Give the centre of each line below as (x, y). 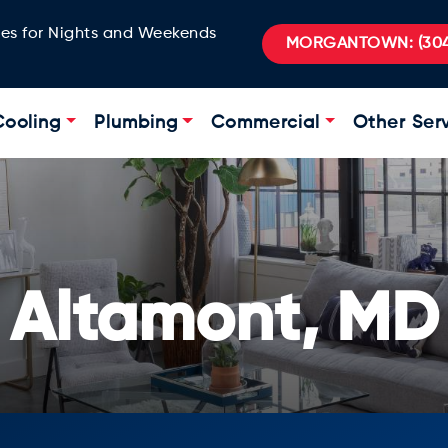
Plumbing (136, 123)
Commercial (266, 123)
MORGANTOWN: (349, 44)
